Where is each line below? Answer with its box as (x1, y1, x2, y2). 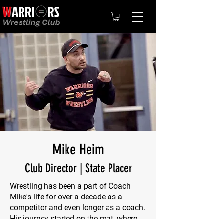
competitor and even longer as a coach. (10, 203, 145, 213)
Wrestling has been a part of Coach (10, 181, 131, 191)
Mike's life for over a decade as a (10, 192, 122, 202)
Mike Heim (52, 141, 104, 159)
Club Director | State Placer (24, 161, 132, 175)
